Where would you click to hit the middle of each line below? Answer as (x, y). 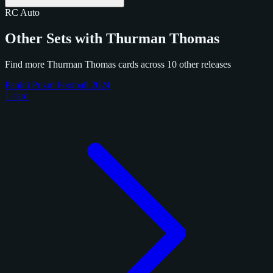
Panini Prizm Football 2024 (58, 85)
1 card (17, 96)
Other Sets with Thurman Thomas (112, 38)
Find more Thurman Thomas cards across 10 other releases (118, 64)
